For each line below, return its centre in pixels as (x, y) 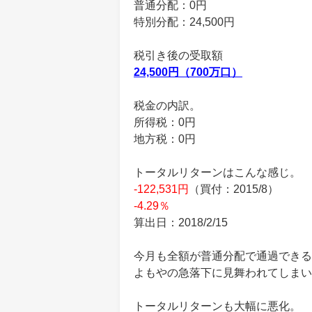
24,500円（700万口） (188, 72)
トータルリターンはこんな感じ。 (217, 172)
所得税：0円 (165, 122)
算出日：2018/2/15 (181, 223)
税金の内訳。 (167, 106)
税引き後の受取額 (178, 55)
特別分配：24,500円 (184, 22)
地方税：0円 (165, 139)
